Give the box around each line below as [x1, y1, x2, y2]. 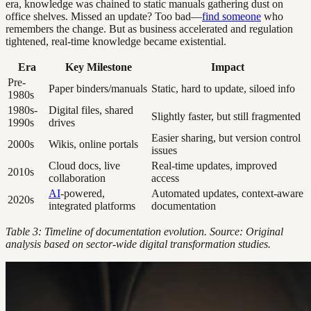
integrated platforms [49, 200, 135, 212]
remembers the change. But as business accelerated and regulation [6, 23, 293, 35]
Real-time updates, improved [151, 160, 277, 172]
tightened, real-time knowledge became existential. [6, 35, 226, 48]
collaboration [49, 172, 106, 185]
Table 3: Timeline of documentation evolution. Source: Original [6, 226, 283, 238]
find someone [202, 10, 261, 23]
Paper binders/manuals [49, 83, 147, 95]
